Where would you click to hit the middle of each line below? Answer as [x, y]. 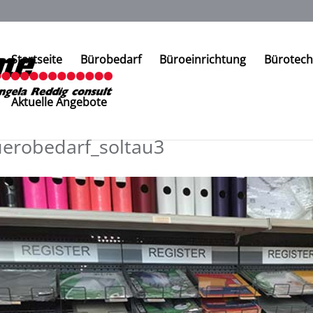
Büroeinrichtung [203, 59]
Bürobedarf [111, 59]
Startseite [37, 59]
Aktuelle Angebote [59, 102]
